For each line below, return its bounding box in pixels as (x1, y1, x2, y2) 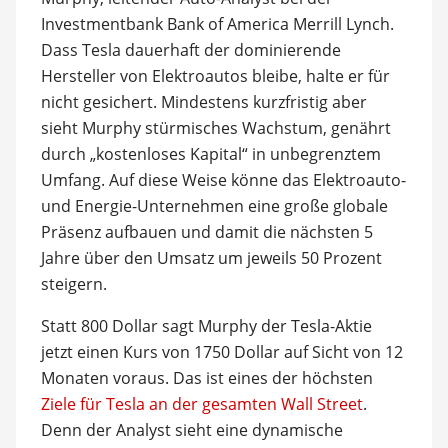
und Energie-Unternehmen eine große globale (40, 195, 388, 217)
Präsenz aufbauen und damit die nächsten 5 (40, 221, 373, 243)
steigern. (40, 273, 107, 295)
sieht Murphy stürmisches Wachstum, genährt (40, 117, 391, 139)
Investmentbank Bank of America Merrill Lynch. (40, 13, 394, 35)
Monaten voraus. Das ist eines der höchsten (40, 367, 373, 389)
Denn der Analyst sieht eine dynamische (40, 419, 343, 441)
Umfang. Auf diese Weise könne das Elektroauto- (40, 169, 406, 191)
